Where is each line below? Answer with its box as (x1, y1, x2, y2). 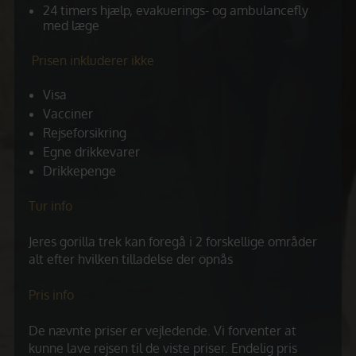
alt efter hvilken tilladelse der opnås (29, 251, 233, 267)
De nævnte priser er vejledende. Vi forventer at (29, 323, 296, 339)
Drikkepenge (43, 163, 116, 179)
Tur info (29, 198, 72, 214)
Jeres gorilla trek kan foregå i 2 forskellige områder (29, 234, 317, 250)
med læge (43, 17, 99, 33)
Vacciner (43, 106, 93, 122)
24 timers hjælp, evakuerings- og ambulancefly (43, 2, 308, 18)
